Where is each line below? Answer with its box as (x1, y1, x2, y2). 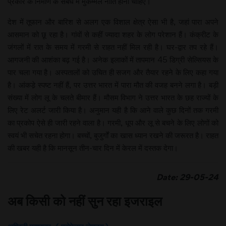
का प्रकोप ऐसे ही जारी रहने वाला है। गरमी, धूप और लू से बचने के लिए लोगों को (8, 117, 218, 128)
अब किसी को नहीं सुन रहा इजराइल (8, 192, 162, 209)
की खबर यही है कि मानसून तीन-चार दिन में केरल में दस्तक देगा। (8, 142, 178, 153)
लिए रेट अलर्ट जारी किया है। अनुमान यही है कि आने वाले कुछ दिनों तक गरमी (8, 104, 218, 115)
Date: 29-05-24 (156, 172, 218, 182)
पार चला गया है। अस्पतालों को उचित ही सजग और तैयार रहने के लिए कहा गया (8, 67, 218, 77)
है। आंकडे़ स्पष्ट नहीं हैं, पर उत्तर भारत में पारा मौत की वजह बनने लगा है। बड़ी (8, 79, 218, 90)
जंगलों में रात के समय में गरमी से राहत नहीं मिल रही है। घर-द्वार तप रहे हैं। (8, 41, 218, 52)
